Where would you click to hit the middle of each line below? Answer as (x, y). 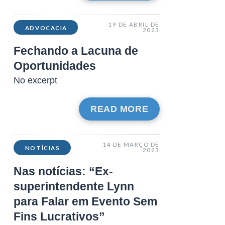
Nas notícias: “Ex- (63, 172)
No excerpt (35, 81)
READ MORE (120, 109)
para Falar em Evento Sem (85, 202)
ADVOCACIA (46, 28)
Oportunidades (54, 66)
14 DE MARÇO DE (131, 145)
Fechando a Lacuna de (76, 51)
